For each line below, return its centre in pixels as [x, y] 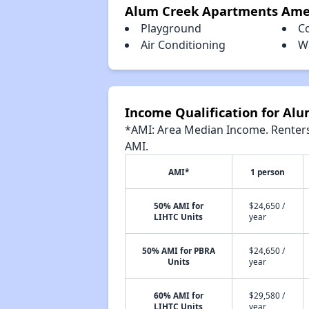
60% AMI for [178, 295]
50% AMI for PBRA [178, 250]
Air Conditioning [183, 45]
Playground [171, 28]
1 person [267, 172]
